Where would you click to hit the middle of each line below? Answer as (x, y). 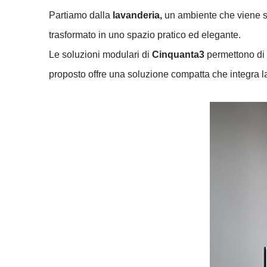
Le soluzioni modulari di (100, 55)
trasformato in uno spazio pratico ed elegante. (145, 35)
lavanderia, (137, 15)
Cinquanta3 (178, 55)
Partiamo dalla (81, 15)
